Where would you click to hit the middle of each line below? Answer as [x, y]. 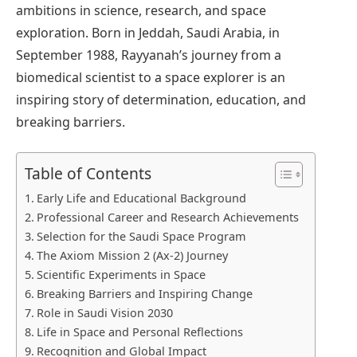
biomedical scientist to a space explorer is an [151, 77]
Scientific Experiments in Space [121, 275]
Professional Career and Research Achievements [167, 218]
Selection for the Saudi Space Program [141, 237]
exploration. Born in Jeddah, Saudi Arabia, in [148, 32]
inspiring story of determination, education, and [161, 99]
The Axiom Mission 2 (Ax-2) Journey [132, 256]
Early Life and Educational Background [141, 198]
